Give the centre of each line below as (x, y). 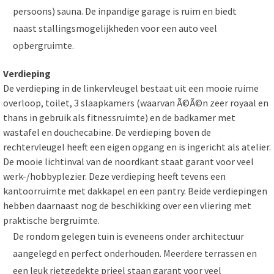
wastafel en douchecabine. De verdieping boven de (107, 132)
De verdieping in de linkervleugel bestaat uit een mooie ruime (131, 88)
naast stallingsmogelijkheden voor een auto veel (115, 28)
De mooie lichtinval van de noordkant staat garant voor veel (128, 162)
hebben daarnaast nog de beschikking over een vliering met (127, 206)
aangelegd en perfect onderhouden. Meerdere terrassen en (135, 254)
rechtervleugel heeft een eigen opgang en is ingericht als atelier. (137, 147)
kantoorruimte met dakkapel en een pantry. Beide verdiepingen (135, 191)
